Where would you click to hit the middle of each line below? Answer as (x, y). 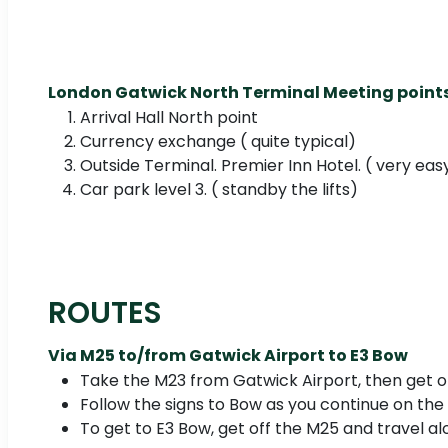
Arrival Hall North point (169, 118)
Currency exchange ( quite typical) (218, 142)
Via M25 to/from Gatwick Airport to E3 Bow (228, 356)
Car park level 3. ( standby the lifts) (219, 190)
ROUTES (105, 313)
